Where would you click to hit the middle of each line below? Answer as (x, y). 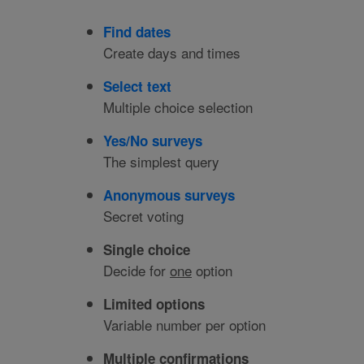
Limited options (154, 304)
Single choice (147, 250)
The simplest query (161, 162)
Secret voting (143, 216)
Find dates (137, 32)
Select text (137, 87)
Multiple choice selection (178, 107)
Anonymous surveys (169, 195)
